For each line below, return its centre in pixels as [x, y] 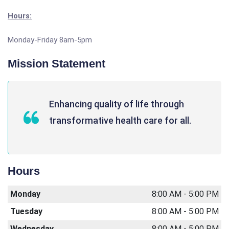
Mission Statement [56, 64]
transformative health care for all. [120, 120]
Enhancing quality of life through [117, 104]
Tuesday [26, 211]
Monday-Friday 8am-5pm [50, 40]
